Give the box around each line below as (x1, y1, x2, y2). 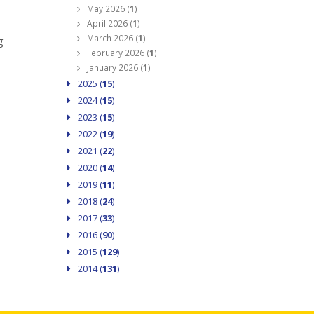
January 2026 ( (84, 62, 143, 74)
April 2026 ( (84, 18, 132, 30)
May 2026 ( (84, 3, 130, 15)
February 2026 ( (84, 47, 149, 60)
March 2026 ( (84, 32, 138, 45)
